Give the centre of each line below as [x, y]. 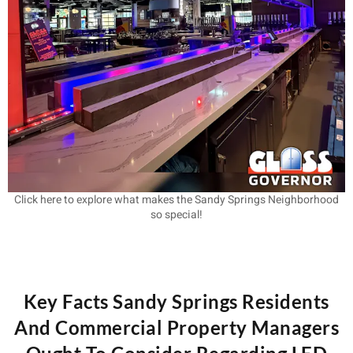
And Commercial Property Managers [176, 327]
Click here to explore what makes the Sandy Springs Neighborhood [176, 200]
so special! [176, 215]
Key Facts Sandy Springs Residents [176, 301]
